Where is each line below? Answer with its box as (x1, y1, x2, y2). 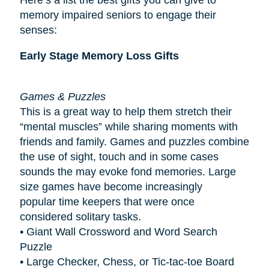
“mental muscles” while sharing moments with (19, 120, 238, 133)
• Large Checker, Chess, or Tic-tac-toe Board (19, 255, 234, 268)
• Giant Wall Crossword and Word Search (19, 225, 217, 238)
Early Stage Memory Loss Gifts (19, 49, 179, 62)
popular (19, 195, 59, 208)
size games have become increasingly (19, 180, 202, 193)
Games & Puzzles (19, 90, 109, 103)
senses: (19, 23, 57, 36)
